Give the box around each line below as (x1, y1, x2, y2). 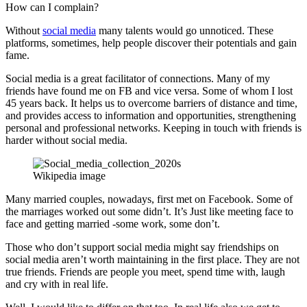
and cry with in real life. (5, 278, 108, 291)
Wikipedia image (33, 170, 106, 182)
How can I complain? (5, 1, 99, 14)
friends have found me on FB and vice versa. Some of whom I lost (5, 85, 293, 97)
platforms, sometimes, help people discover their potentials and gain (5, 37, 297, 49)
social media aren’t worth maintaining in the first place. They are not (5, 254, 299, 266)
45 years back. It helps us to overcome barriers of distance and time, (5, 97, 297, 110)
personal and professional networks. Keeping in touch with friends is (5, 122, 302, 134)
